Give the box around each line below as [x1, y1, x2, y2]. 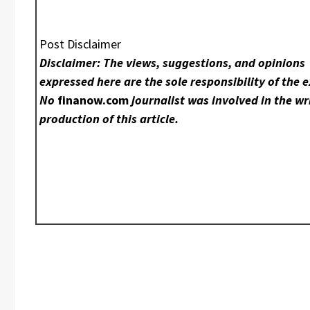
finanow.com [57, 92, 129, 109]
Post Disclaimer [39, 36, 122, 53]
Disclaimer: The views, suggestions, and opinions [39, 55, 306, 71]
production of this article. [39, 111, 179, 127]
